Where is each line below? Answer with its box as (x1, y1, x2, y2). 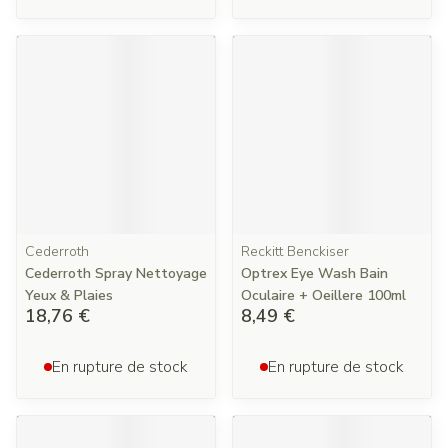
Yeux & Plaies (25, 286, 113, 305)
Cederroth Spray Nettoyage (25, 264, 207, 283)
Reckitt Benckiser (241, 242, 349, 261)
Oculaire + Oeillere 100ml (241, 286, 406, 305)
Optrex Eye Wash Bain (241, 264, 388, 283)
